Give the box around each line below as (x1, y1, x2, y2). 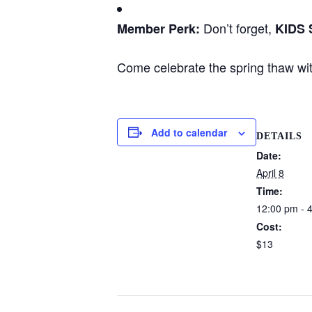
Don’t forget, (200, 18, 275, 37)
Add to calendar (151, 125, 227, 139)
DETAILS (256, 131, 302, 142)
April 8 (256, 166, 284, 180)
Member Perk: (117, 19, 200, 38)
